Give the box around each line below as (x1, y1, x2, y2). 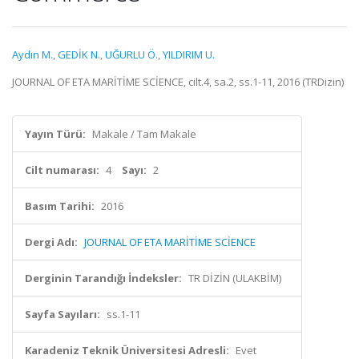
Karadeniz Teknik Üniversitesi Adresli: (25, 343, 229, 357)
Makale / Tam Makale (92, 127, 196, 141)
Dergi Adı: (25, 235, 78, 249)
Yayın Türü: (25, 127, 86, 141)
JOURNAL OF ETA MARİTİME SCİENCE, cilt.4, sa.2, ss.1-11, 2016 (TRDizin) (12, 75, 344, 89)
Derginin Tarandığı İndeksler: (25, 271, 182, 285)
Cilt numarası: (25, 163, 99, 177)
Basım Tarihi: (25, 199, 95, 213)
